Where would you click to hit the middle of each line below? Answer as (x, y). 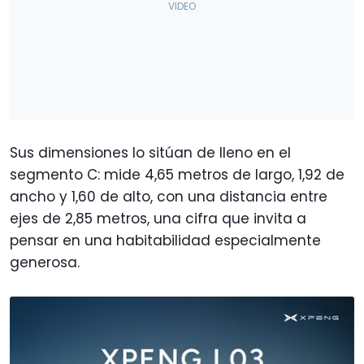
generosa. (45, 263)
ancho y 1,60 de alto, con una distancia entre (169, 197)
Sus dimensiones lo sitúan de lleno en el (150, 153)
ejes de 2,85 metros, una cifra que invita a (158, 219)
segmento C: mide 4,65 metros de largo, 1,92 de (177, 175)
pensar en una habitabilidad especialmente (165, 241)
